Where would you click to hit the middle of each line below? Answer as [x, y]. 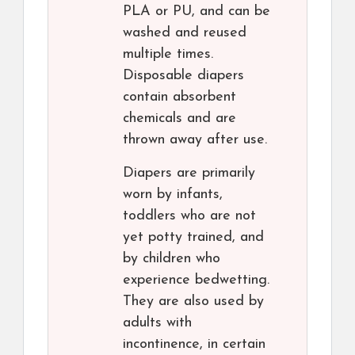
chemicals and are [179, 119]
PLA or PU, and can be [197, 12]
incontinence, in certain [194, 345]
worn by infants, [173, 195]
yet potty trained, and [193, 238]
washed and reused [185, 33]
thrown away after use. [195, 140]
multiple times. [168, 55]
